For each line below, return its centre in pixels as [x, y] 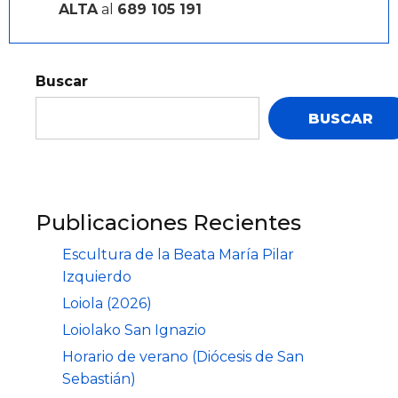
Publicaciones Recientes [168, 223]
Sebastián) [99, 379]
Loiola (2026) [107, 303]
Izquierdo [97, 277]
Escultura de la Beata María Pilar [178, 255]
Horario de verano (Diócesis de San [183, 357]
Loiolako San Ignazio [134, 330]
